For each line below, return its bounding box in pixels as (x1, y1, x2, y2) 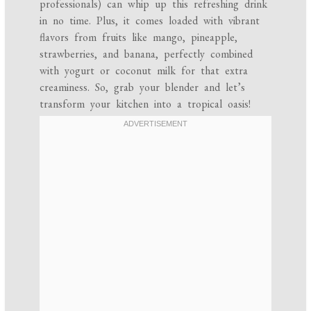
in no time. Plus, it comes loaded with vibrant (40, 13, 260, 28)
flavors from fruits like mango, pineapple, (40, 30, 238, 45)
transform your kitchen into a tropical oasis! (40, 96, 251, 112)
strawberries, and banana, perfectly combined (40, 47, 253, 62)
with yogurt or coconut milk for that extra (40, 63, 249, 78)
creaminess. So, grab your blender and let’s (40, 80, 246, 95)
